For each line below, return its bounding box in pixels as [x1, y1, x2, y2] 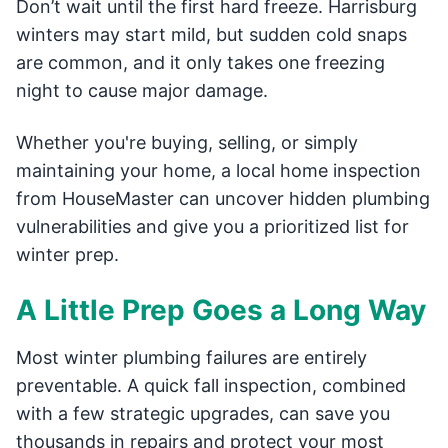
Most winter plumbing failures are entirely [16, 347, 367, 368]
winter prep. [16, 244, 119, 265]
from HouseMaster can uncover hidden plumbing [16, 188, 430, 209]
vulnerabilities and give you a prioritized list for [16, 216, 409, 237]
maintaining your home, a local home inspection [16, 160, 421, 181]
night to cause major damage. [16, 80, 268, 101]
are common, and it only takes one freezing [16, 52, 385, 73]
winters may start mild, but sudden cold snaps [16, 24, 407, 45]
